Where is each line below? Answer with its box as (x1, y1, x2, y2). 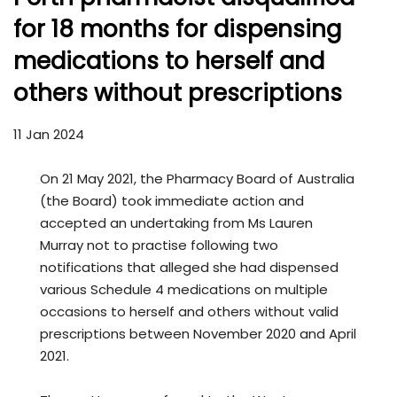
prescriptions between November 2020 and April (40, 324, 356, 344)
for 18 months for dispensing (13, 13, 341, 46)
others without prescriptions (13, 77, 342, 110)
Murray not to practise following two (40, 236, 278, 255)
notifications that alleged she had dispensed (40, 258, 339, 277)
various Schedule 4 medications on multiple (40, 280, 328, 300)
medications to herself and (13, 45, 324, 78)
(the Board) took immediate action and (40, 191, 304, 211)
